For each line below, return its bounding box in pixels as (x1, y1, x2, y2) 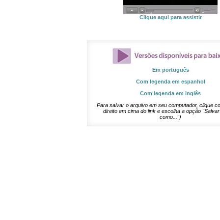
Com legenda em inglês (140, 90, 201, 96)
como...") (160, 114, 181, 120)
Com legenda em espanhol (136, 79, 205, 84)
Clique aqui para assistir (139, 14, 202, 20)
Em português (152, 67, 189, 73)
